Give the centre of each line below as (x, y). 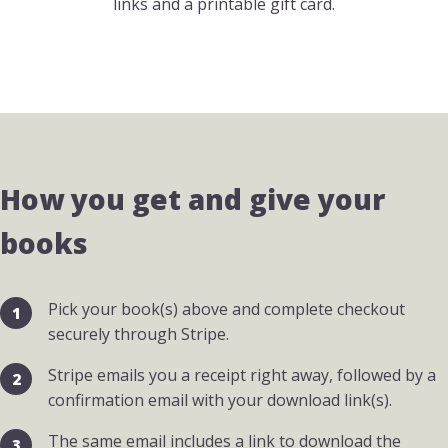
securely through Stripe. (138, 334)
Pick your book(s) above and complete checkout (226, 309)
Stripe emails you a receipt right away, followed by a (242, 375)
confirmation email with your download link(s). (220, 400)
